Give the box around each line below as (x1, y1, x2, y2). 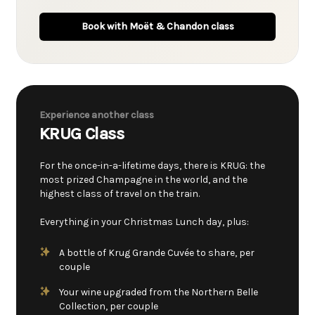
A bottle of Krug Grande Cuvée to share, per (59, 247, 255, 259)
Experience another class (39, 109, 154, 121)
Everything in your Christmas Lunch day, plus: (39, 216, 249, 228)
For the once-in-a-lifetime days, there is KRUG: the (39, 160, 265, 172)
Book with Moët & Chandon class (81, 20, 234, 32)
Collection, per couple (59, 300, 158, 312)
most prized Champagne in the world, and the (39, 174, 247, 186)
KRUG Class (39, 124, 124, 143)
